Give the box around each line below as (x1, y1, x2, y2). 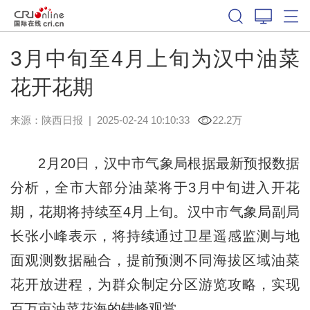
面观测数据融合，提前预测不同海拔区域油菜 (10, 252, 300, 268)
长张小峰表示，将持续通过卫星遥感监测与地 (10, 228, 300, 244)
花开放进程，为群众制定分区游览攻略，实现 (10, 276, 300, 292)
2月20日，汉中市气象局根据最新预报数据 (10, 155, 300, 171)
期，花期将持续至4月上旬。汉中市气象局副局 (10, 203, 300, 219)
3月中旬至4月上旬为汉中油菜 (10, 46, 300, 70)
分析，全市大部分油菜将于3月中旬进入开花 (10, 179, 300, 195)
